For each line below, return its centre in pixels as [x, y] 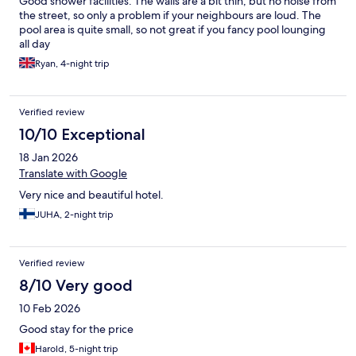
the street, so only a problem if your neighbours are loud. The [170, 15]
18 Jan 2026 [48, 158]
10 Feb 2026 [50, 309]
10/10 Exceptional [82, 135]
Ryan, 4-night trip [72, 64]
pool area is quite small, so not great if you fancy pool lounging [172, 30]
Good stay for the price [76, 329]
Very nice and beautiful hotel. [91, 195]
